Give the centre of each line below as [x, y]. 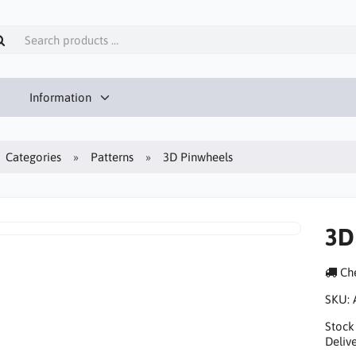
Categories [34, 157]
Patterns [112, 157]
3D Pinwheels [198, 157]
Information [60, 97]
